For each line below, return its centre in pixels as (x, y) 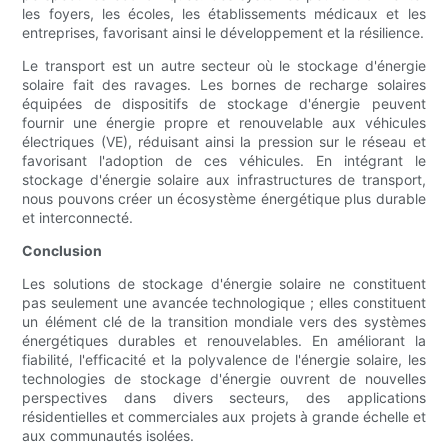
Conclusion (62, 251)
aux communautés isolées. (108, 436)
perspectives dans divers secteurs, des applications (224, 398)
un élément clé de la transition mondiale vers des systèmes (224, 322)
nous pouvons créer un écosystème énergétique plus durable (224, 199)
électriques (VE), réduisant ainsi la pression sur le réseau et (224, 142)
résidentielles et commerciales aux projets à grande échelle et (224, 417)
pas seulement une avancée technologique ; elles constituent (224, 303)
